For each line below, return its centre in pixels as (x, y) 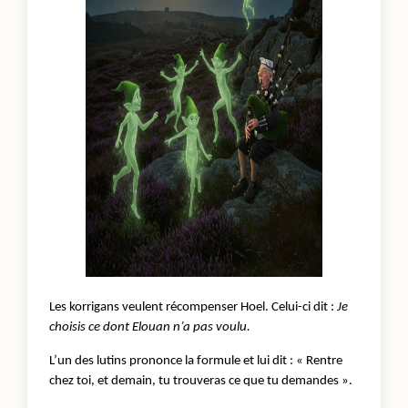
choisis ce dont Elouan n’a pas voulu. (150, 327)
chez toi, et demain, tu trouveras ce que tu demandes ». (201, 381)
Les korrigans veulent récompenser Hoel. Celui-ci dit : (193, 307)
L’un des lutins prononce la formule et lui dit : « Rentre (196, 361)
